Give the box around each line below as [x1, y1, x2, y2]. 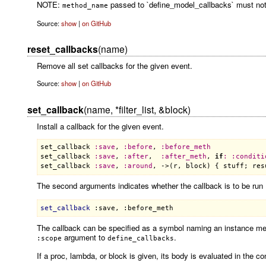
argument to [61, 231, 107, 243]
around [127, 162, 153, 170]
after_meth [164, 153, 207, 161]
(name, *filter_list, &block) [83, 102, 191, 116]
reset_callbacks [27, 42, 98, 56]
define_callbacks [107, 234, 174, 242]
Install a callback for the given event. [36, 120, 164, 132]
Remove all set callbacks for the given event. [36, 60, 192, 72]
